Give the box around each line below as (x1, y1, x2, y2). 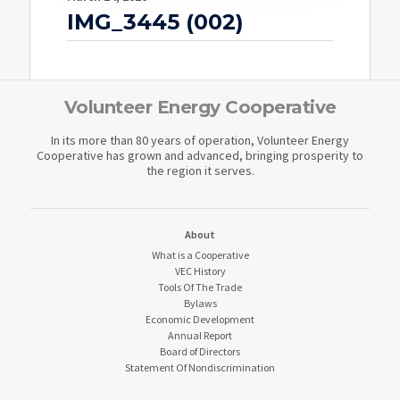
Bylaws (183, 296, 217, 311)
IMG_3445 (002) (67, 9, 245, 36)
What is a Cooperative (151, 248, 249, 262)
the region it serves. (146, 162, 254, 179)
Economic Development (146, 312, 254, 327)
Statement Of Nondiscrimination (125, 361, 275, 375)
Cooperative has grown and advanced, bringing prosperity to (37, 147, 363, 164)
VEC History (174, 264, 226, 279)
